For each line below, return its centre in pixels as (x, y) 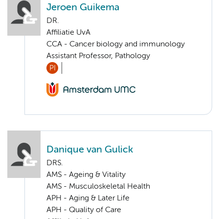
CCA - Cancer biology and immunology (116, 44)
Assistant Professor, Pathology (98, 56)
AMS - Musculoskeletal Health (98, 187)
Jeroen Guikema (83, 7)
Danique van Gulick (90, 150)
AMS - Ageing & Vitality (86, 175)
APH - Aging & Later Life (88, 199)
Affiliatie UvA (68, 33)
